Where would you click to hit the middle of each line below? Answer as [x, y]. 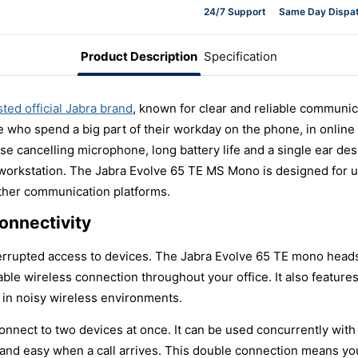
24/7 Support [235, 11]
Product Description [139, 56]
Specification [241, 56]
